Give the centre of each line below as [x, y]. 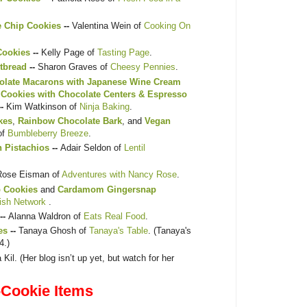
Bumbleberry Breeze [48, 133]
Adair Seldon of [92, 148]
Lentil [135, 148]
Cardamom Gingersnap [107, 189]
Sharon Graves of [74, 67]
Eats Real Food [114, 217]
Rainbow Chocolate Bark [70, 121]
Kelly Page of [69, 52]
